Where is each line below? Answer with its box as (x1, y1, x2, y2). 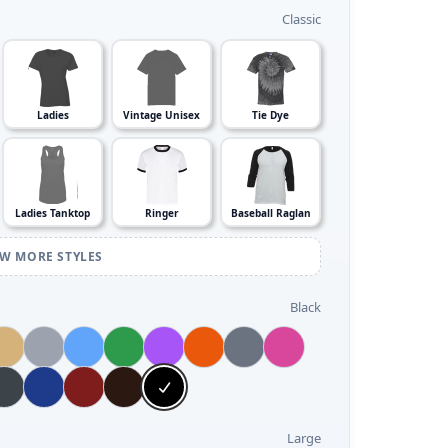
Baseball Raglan (230, 206, 311, 220)
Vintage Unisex (123, 108, 200, 122)
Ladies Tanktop (15, 206, 90, 220)
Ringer (144, 206, 179, 220)
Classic (282, 10, 321, 28)
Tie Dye (252, 108, 289, 122)
